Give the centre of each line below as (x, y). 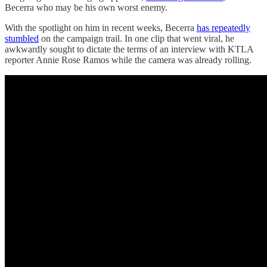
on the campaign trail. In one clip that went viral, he (136, 39)
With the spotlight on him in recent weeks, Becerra (101, 28)
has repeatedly (223, 28)
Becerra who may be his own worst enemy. (86, 8)
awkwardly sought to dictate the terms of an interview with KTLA (129, 49)
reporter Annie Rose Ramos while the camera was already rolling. (128, 60)
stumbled (22, 39)
